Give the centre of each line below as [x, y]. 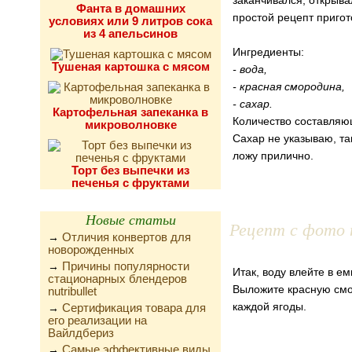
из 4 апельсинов [130, 33]
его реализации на [97, 320]
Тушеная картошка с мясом [130, 66]
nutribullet [72, 291]
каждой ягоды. [269, 306]
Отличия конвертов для [126, 237]
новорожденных [91, 249]
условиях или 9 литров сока [130, 21]
